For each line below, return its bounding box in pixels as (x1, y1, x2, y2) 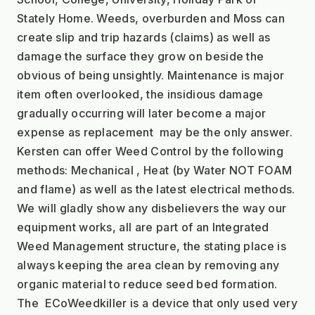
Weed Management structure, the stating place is (17, 238, 287, 253)
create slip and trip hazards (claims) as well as (17, 30, 271, 44)
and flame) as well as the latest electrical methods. (17, 181, 295, 196)
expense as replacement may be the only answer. (17, 124, 293, 139)
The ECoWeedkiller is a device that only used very (17, 295, 298, 310)
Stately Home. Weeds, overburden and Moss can (17, 11, 285, 25)
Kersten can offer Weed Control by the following (17, 143, 284, 158)
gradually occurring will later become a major (17, 105, 266, 120)
